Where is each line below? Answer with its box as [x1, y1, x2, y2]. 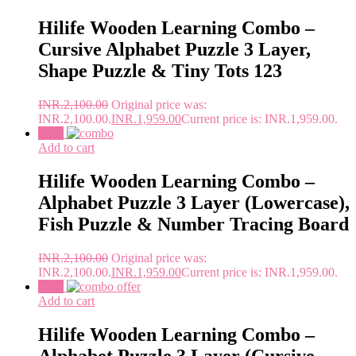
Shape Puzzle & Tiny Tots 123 [38, 60, 282, 82]
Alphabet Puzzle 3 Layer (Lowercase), [38, 192, 350, 214]
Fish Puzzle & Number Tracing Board [38, 214, 349, 235]
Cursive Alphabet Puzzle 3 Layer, [38, 39, 311, 60]
